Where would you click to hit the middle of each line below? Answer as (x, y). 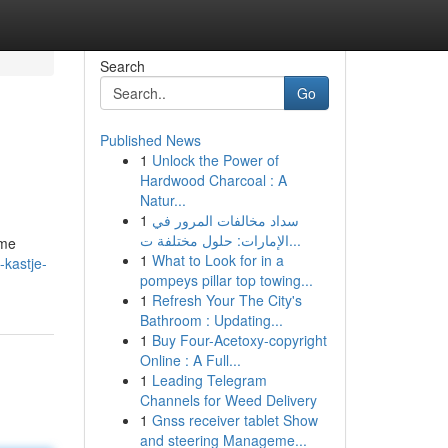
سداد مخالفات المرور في (225, 220)
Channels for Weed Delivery (228, 400)
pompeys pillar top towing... (226, 280)
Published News (150, 140)
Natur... (162, 200)
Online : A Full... (190, 360)
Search (122, 66)
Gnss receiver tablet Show (234, 420)
